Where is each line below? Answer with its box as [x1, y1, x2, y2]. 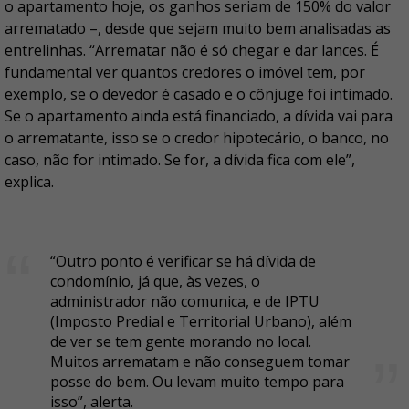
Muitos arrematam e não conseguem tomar [50, 351, 350, 372]
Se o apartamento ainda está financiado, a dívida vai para [5, 106, 393, 126]
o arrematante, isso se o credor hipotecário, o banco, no [5, 128, 389, 148]
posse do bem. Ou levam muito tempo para [50, 372, 344, 392]
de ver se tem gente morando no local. [50, 331, 311, 351]
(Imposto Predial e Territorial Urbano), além [50, 311, 351, 331]
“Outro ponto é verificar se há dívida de [50, 251, 316, 271]
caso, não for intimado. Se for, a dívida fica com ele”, [5, 150, 355, 170]
